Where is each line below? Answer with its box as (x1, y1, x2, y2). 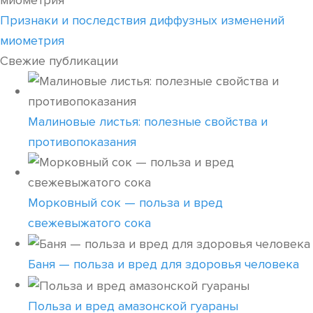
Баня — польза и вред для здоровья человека (28, 256, 299, 272)
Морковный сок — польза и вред (28, 195, 223, 211)
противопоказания (28, 134, 136, 150)
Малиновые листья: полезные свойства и (28, 114, 268, 130)
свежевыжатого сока (28, 215, 151, 231)
